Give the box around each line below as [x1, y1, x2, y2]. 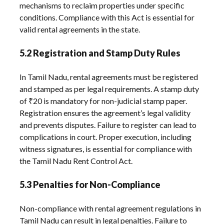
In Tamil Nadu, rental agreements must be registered [19, 71, 198, 81]
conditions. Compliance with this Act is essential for [19, 12, 195, 22]
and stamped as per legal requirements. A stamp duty [19, 83, 199, 93]
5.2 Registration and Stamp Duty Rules [19, 47, 181, 58]
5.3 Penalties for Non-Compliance [19, 178, 161, 190]
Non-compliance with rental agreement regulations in [19, 203, 201, 213]
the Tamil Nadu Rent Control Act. [19, 155, 133, 165]
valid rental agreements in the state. [19, 24, 140, 34]
